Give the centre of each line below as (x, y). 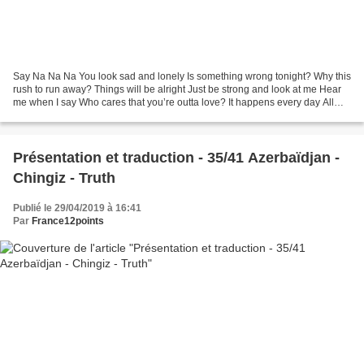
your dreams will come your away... (90, 115)
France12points (68, 221)
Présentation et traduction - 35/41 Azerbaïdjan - (176, 157)
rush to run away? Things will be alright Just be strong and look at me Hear (177, 89)
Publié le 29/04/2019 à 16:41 (77, 208)
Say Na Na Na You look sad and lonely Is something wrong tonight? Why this (182, 76)
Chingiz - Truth (64, 178)
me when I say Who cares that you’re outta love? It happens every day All (173, 102)
